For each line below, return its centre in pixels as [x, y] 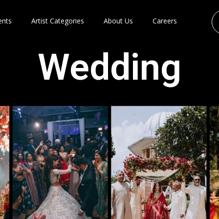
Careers [165, 21]
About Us [119, 21]
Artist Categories [58, 21]
